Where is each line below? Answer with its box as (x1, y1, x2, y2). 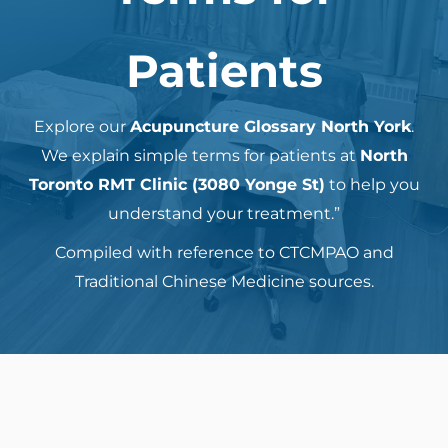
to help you (324, 175, 420, 194)
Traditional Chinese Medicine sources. (74, 272, 374, 291)
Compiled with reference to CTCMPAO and (54, 243, 394, 262)
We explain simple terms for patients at (40, 146, 360, 165)
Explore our (34, 117, 130, 136)
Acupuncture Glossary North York (130, 117, 411, 136)
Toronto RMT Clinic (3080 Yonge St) (28, 175, 325, 194)
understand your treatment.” (108, 204, 340, 223)
